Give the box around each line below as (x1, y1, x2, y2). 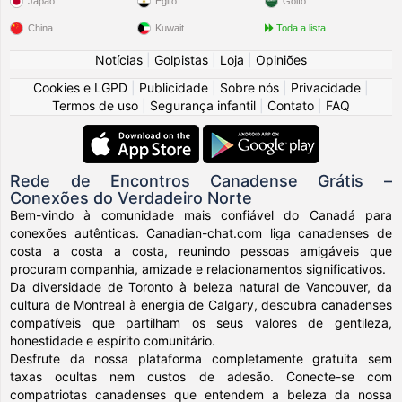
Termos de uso (52, 98, 138, 113)
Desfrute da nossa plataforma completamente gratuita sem (10, 351, 392, 366)
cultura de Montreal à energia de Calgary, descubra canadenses (10, 297, 392, 312)
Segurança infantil (150, 98, 256, 113)
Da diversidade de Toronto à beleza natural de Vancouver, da (10, 279, 392, 294)
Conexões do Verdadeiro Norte (10, 188, 253, 207)
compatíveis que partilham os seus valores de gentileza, (10, 315, 392, 330)
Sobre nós (220, 80, 279, 95)
